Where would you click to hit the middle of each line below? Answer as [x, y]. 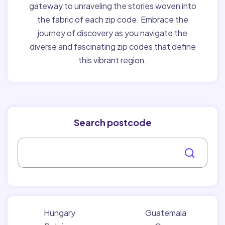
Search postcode [113, 122]
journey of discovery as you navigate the [113, 33]
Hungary [59, 212]
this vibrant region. [113, 60]
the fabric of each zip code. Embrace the [113, 19]
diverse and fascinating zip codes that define [113, 46]
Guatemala [166, 212]
